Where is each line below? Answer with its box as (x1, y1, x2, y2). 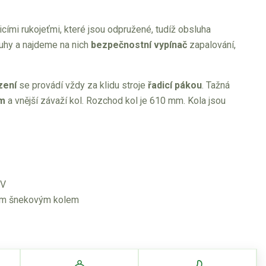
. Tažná (202, 80, 230, 91)
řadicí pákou (148, 80, 202, 91)
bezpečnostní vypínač (91, 39, 187, 50)
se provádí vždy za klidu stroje (17, 80, 148, 91)
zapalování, (187, 39, 236, 50)
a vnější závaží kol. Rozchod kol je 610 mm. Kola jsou (5, 95, 226, 106)
